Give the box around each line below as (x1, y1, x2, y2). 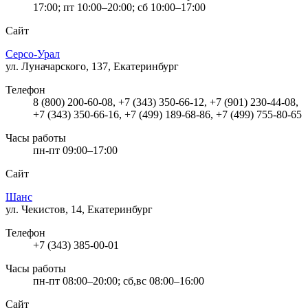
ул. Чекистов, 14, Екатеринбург (5, 203, 153, 215)
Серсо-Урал (5, 47, 60, 60)
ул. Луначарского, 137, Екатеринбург (5, 60, 179, 72)
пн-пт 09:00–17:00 (33, 144, 118, 156)
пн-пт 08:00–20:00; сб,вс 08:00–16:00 (33, 274, 204, 287)
